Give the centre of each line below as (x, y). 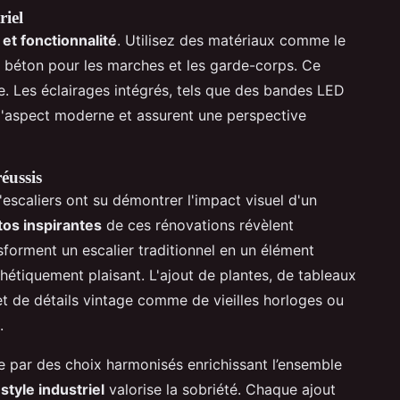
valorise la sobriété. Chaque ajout (220, 389)
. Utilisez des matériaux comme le (231, 40)
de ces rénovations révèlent (198, 225)
